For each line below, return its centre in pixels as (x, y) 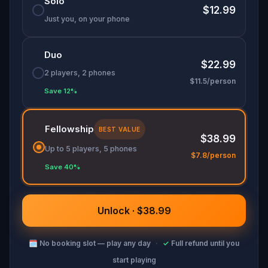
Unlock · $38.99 (134, 211)
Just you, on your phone (87, 19)
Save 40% (62, 167)
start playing (134, 260)
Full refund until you (205, 243)
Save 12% (61, 91)
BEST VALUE (119, 129)
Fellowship (69, 129)
